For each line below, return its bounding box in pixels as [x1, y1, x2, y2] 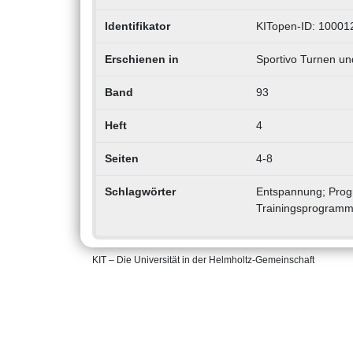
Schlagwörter [104, 185, 176, 199]
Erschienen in [104, 53, 179, 66]
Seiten [104, 152, 139, 165]
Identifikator [104, 20, 170, 33]
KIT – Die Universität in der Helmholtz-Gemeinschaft [92, 255, 314, 266]
